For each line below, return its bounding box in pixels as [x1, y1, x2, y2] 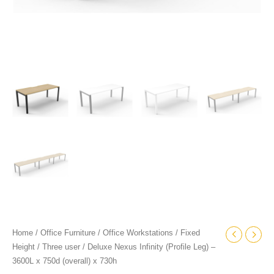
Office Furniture [40, 229, 95, 238]
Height [12, 243, 35, 252]
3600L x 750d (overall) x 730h [12, 257, 117, 266]
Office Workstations [103, 229, 173, 238]
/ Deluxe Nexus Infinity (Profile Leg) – [80, 243, 215, 252]
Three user [42, 243, 80, 252]
